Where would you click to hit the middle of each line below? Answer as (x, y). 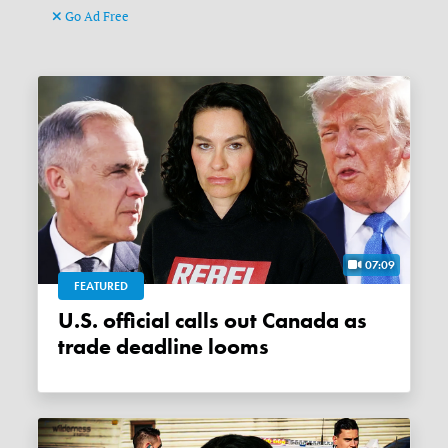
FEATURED (101, 286)
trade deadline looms (164, 347)
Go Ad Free (96, 16)
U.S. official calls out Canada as (69, 321)
